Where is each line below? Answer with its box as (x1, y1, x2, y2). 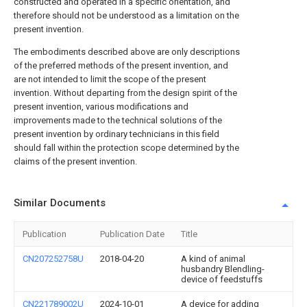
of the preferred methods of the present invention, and (14, 60, 228, 71)
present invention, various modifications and (14, 101, 188, 112)
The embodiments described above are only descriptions (14, 47, 240, 57)
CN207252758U (23, 254, 84, 264)
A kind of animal (181, 254, 245, 264)
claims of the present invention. (14, 156, 137, 167)
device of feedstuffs (181, 274, 262, 284)
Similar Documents (14, 197, 106, 209)
